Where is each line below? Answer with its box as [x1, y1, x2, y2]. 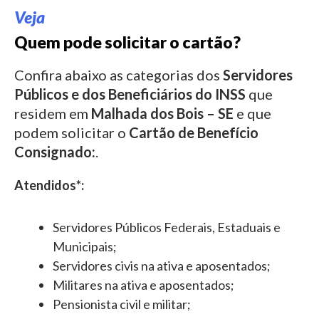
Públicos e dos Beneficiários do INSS [14, 85, 246, 103]
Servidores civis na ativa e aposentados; [53, 257, 271, 273]
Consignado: [14, 143, 95, 160]
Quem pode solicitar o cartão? [14, 32, 241, 52]
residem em [14, 105, 91, 122]
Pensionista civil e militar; [53, 296, 191, 312]
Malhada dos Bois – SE [91, 105, 234, 122]
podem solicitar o [14, 124, 129, 141]
